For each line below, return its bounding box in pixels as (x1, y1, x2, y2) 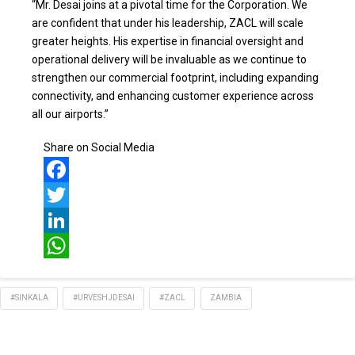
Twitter (44, 213, 80, 227)
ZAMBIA (210, 293, 242, 303)
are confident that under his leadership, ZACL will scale (32, 17, 303, 30)
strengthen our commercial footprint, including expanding (32, 71, 319, 85)
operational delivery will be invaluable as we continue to (32, 53, 307, 67)
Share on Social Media (44, 140, 155, 154)
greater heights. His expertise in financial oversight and (32, 35, 303, 48)
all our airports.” (32, 108, 109, 121)
